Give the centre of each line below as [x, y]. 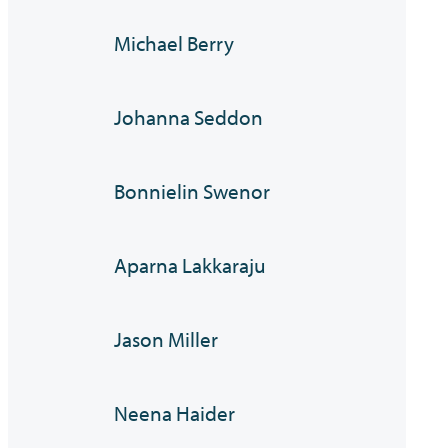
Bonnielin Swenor [192, 191]
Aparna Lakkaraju [190, 265]
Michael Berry [174, 43]
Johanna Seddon [189, 117]
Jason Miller [166, 339]
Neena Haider [175, 413]
